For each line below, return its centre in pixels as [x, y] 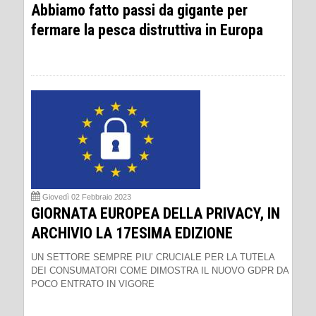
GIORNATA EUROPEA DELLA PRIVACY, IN [156, 213]
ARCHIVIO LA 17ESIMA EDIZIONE [132, 233]
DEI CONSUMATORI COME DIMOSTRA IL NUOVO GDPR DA [160, 270]
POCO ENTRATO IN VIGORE [93, 284]
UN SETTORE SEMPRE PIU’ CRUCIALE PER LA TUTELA [153, 257]
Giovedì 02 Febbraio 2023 [87, 196]
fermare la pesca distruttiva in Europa [147, 30]
